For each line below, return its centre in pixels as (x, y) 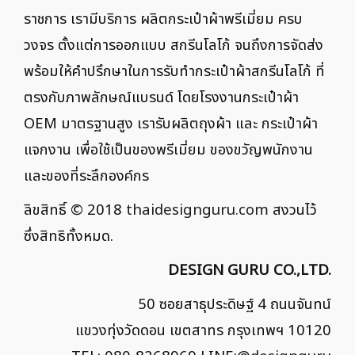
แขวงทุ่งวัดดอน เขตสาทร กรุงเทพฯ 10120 (203, 330)
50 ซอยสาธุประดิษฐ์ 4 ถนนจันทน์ (235, 304)
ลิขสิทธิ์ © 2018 (75, 210)
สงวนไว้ (293, 210)
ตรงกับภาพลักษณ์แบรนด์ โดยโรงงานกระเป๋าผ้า (161, 97)
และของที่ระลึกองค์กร (86, 176)
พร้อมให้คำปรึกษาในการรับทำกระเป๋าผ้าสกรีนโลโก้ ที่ (174, 71)
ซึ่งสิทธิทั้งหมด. (69, 236)
